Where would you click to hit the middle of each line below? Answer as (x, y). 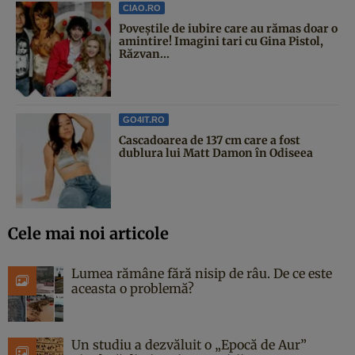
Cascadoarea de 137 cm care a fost (210, 140)
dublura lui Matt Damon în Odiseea (216, 153)
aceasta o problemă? (133, 288)
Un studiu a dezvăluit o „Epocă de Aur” (189, 344)
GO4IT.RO (144, 119)
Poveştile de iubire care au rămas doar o (228, 28)
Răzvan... (144, 53)
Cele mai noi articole (88, 233)
